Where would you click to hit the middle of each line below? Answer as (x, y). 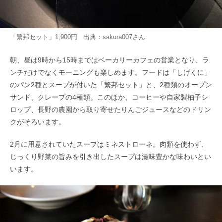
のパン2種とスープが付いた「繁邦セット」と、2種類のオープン (111, 85)
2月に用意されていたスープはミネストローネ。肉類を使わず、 (109, 144)
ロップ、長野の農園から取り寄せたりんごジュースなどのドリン (111, 110)
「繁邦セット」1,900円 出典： (56, 37)
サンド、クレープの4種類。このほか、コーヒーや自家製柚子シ (109, 97)
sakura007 (117, 37)
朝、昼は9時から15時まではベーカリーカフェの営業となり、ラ (110, 60)
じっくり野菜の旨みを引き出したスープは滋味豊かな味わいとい (111, 157)
